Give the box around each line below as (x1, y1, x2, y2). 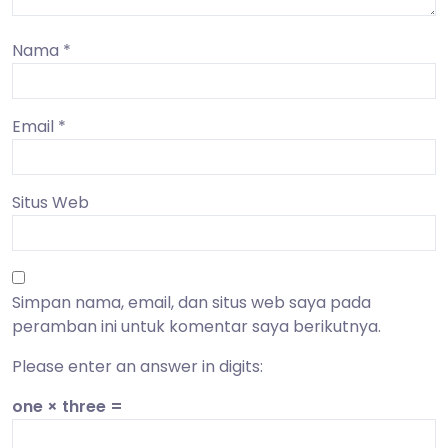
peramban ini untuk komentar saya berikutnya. (12, 314, 381, 338)
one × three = (12, 394, 123, 418)
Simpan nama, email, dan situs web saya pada (12, 290, 371, 314)
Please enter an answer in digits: (12, 354, 263, 378)
